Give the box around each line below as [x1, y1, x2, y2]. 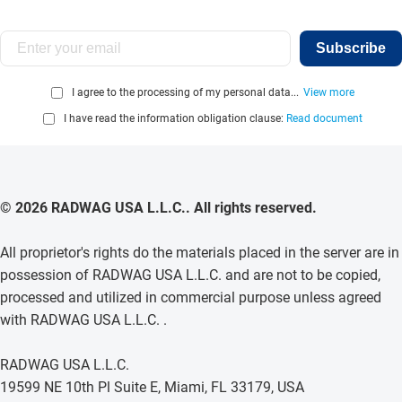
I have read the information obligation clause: [64, 112, 286, 126]
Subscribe [316, 39, 386, 56]
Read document [286, 112, 363, 126]
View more [303, 86, 354, 100]
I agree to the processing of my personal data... [72, 86, 299, 100]
